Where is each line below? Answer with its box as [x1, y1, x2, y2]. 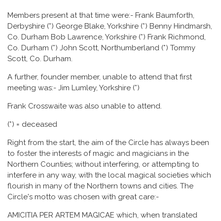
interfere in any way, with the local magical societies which [7, 170, 211, 180]
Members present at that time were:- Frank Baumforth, [7, 10, 194, 20]
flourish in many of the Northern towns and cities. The [7, 181, 193, 190]
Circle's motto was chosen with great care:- [7, 192, 159, 201]
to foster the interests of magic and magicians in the [7, 148, 189, 158]
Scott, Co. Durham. [7, 54, 73, 63]
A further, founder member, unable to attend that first [7, 72, 192, 81]
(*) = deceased [7, 119, 57, 129]
